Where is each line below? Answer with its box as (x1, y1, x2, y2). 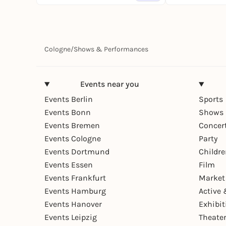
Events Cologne (44, 134, 101, 144)
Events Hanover (44, 199, 102, 209)
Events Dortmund (44, 147, 109, 157)
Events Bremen (44, 121, 100, 131)
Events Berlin (44, 94, 93, 104)
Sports (199, 94, 223, 104)
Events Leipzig (44, 212, 97, 222)
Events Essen (44, 160, 93, 170)
